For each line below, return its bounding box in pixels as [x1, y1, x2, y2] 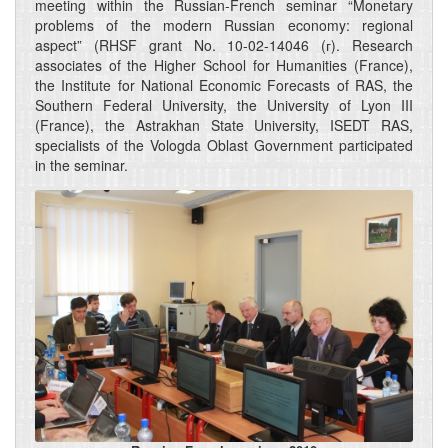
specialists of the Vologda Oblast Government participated [35, 135, 413, 156]
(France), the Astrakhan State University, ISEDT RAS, [35, 115, 413, 136]
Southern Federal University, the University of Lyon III [35, 95, 413, 116]
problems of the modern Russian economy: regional [35, 15, 413, 36]
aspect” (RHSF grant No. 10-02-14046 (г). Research [35, 35, 413, 56]
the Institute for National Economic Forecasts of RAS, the [35, 75, 413, 96]
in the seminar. [35, 155, 128, 176]
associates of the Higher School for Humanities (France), [35, 55, 413, 76]
